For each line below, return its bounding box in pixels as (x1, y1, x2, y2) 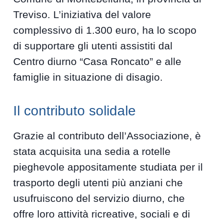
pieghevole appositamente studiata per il (13, 161, 203, 173)
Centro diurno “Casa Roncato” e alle (13, 56, 182, 67)
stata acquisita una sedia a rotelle (13, 146, 171, 157)
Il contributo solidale (13, 103, 136, 119)
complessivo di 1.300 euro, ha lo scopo (13, 24, 197, 36)
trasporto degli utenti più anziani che (13, 177, 183, 189)
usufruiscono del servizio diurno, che (13, 193, 185, 204)
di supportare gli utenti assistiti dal (13, 40, 173, 52)
